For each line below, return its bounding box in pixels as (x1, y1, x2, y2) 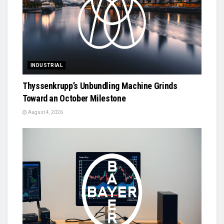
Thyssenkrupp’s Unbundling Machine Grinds (22, 80, 177, 91)
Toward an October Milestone (22, 92, 126, 103)
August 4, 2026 (27, 109, 63, 115)
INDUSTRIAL (30, 62, 62, 68)
